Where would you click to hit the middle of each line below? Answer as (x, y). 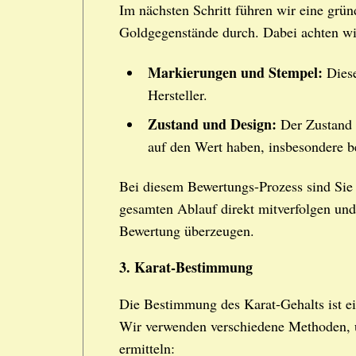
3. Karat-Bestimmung (186, 267)
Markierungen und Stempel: (235, 72)
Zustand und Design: (212, 124)
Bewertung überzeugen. (187, 231)
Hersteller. (178, 94)
